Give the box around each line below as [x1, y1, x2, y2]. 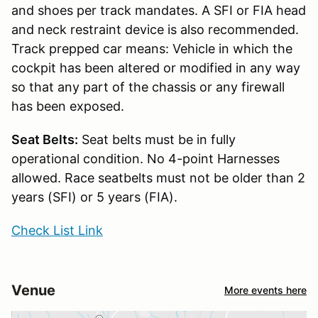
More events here [224, 284, 307, 297]
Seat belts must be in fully [78, 131, 236, 147]
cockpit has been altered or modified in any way [11, 60, 300, 75]
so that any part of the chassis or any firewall [11, 79, 285, 94]
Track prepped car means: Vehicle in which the [11, 40, 292, 56]
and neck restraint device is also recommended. [11, 21, 299, 37]
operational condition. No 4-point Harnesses [11, 150, 280, 166]
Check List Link [11, 222, 103, 238]
